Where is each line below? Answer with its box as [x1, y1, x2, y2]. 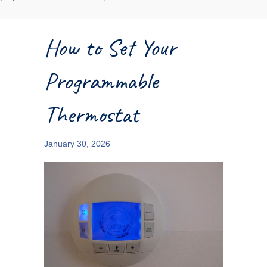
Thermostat [44, 100, 138, 130]
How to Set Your [44, 33, 176, 63]
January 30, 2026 [44, 139, 110, 149]
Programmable [44, 66, 158, 97]
